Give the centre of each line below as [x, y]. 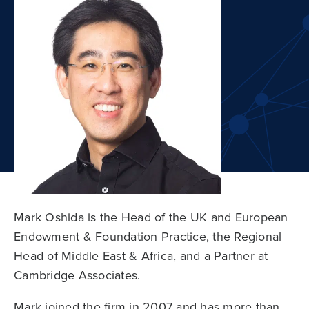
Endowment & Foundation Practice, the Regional [148, 237]
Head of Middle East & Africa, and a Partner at [141, 256]
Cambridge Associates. [77, 276]
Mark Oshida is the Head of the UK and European [151, 218]
